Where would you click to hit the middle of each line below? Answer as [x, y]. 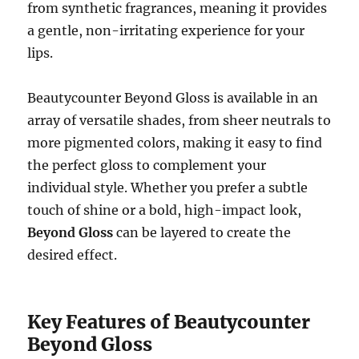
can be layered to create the [202, 232]
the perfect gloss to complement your [147, 165]
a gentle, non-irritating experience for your [166, 30]
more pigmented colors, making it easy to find [175, 142]
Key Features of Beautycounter [169, 321]
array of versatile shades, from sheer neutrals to [179, 120]
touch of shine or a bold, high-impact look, [165, 210]
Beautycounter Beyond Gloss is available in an [173, 97]
